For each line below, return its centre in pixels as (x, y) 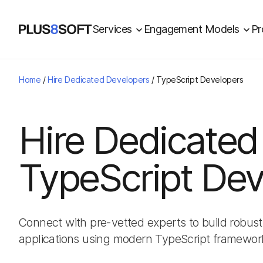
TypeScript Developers (200, 80)
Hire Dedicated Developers (99, 80)
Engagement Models (191, 29)
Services (112, 29)
